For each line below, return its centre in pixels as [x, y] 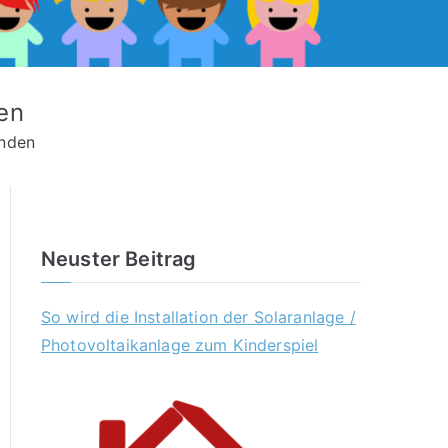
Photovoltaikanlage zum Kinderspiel [180, 344]
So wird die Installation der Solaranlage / [198, 316]
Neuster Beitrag [119, 258]
